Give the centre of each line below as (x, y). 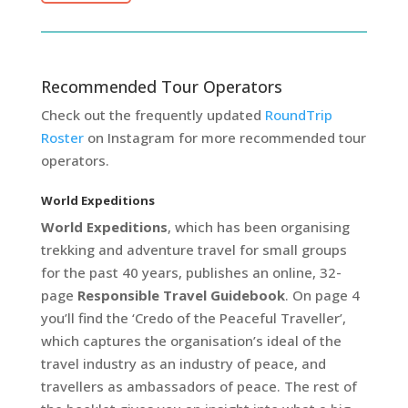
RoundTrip (296, 114)
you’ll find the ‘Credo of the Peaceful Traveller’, (193, 317)
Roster (62, 137)
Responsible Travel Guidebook (181, 295)
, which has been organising (258, 226)
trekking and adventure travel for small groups (194, 249)
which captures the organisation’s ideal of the (191, 340)
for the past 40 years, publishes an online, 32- (191, 272)
